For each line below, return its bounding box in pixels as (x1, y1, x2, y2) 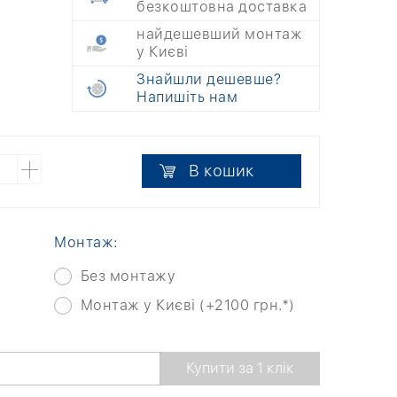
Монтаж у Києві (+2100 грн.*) (80, 296, 295, 314)
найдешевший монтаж (136, 26, 302, 43)
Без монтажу (80, 267, 175, 284)
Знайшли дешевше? (136, 71, 281, 88)
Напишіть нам (136, 89, 237, 105)
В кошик (189, 161, 254, 180)
